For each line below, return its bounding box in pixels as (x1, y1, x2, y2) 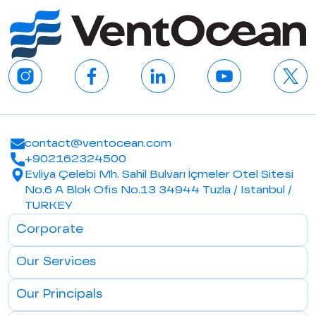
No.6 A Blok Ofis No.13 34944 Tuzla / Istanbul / (24, 185, 292, 196)
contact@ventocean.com (24, 138, 171, 150)
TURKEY (24, 200, 73, 212)
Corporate (16, 224, 83, 236)
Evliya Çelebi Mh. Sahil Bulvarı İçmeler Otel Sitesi (24, 169, 293, 181)
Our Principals (16, 289, 102, 301)
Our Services (16, 257, 96, 269)
